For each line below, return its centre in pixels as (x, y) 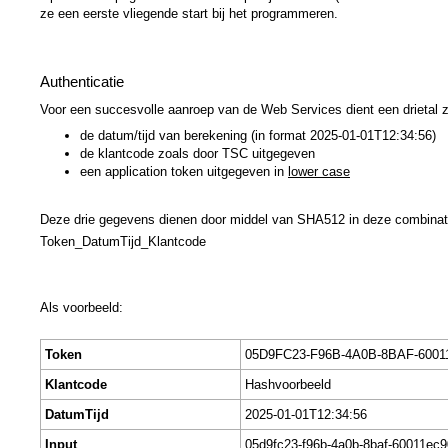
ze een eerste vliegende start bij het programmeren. (189, 13)
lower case (319, 171)
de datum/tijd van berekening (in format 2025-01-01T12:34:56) (258, 135)
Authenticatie (82, 81)
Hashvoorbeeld (288, 384)
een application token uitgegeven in (184, 171)
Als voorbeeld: (81, 307)
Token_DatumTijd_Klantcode (123, 241)
